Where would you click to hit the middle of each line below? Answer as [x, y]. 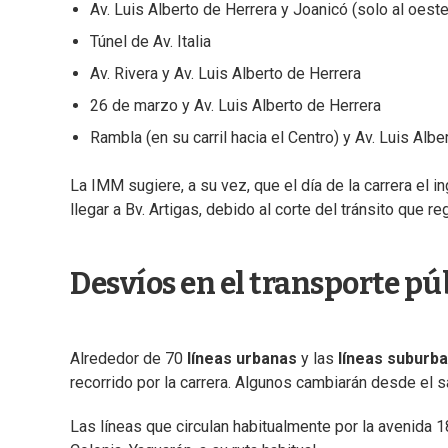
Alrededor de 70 [128, 359]
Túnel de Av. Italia [150, 42]
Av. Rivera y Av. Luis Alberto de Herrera [225, 74]
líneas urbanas [242, 359]
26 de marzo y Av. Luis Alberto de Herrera [235, 106]
